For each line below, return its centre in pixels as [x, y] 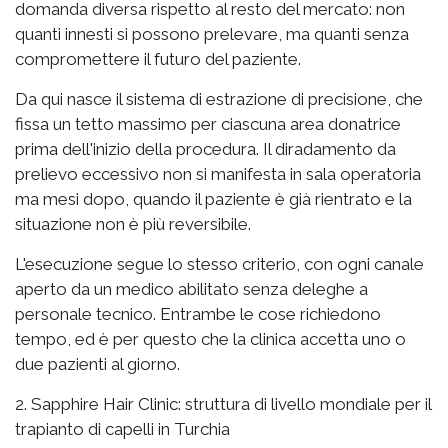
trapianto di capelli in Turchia [122, 429]
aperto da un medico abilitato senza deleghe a [191, 289]
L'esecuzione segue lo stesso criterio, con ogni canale [219, 264]
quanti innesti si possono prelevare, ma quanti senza [212, 34]
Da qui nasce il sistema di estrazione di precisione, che [219, 99]
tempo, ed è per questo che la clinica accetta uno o [210, 339]
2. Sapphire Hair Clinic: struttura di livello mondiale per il [223, 404]
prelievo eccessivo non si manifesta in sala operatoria [218, 174]
